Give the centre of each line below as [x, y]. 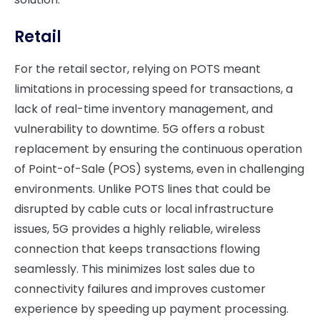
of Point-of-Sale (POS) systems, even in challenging [159, 169]
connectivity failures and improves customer [140, 289]
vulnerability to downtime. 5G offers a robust [140, 129]
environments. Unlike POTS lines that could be [142, 189]
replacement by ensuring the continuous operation [158, 149]
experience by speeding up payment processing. [151, 309]
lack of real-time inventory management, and [144, 109]
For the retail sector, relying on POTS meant [137, 69]
